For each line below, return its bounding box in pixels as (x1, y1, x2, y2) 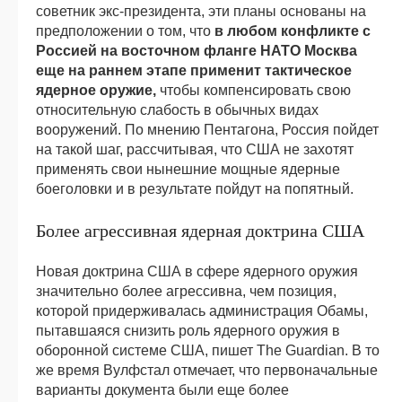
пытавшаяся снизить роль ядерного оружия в (36, 322, 340, 338)
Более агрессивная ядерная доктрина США (36, 217, 364, 242)
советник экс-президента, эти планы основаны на (36, 3, 366, 19)
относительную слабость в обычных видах (36, 101, 319, 118)
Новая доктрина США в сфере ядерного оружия (36, 263, 358, 279)
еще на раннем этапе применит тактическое (36, 62, 352, 78)
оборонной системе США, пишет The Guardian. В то (36, 342, 380, 358)
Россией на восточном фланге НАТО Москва (36, 42, 357, 58)
